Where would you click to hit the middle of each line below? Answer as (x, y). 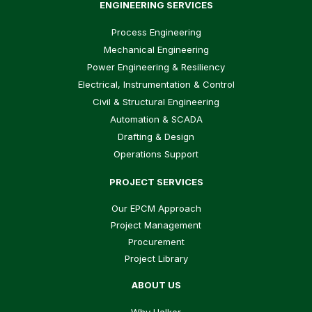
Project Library (156, 258)
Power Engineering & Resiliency (156, 67)
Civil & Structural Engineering (156, 102)
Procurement (156, 241)
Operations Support (156, 154)
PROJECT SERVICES (156, 181)
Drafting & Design (156, 137)
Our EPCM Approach (156, 208)
